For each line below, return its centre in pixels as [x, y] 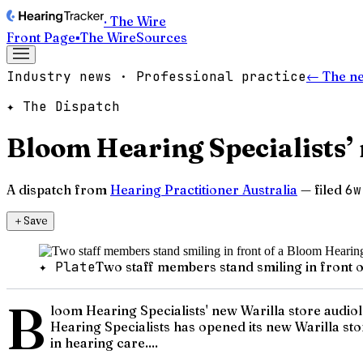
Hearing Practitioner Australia [204, 189]
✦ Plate [67, 267]
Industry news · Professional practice [156, 77]
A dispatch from [57, 189]
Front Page [41, 37]
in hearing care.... [104, 342]
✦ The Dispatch [63, 107]
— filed [321, 189]
